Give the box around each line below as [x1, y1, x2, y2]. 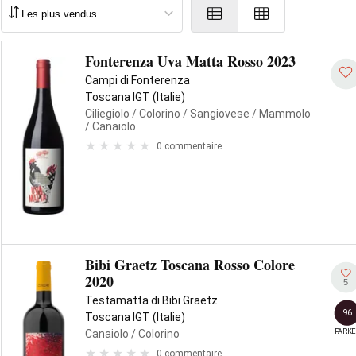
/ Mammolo [250, 107, 311, 120]
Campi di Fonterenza [85, 74, 190, 87]
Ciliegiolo [85, 107, 130, 120]
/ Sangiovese [180, 107, 250, 120]
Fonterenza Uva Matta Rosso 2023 [85, 51, 296, 72]
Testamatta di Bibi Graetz [85, 294, 218, 307]
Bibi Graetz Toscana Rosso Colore [85, 254, 295, 275]
